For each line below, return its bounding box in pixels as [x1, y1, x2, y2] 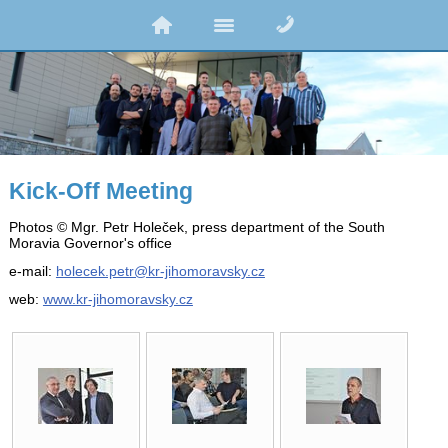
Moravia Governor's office [8, 234, 172, 251]
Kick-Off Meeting [8, 177, 193, 204]
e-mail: [8, 262, 56, 279]
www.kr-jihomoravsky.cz [42, 290, 193, 307]
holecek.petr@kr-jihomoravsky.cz [55, 262, 265, 279]
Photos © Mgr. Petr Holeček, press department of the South [8, 218, 385, 235]
